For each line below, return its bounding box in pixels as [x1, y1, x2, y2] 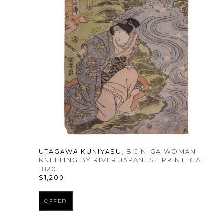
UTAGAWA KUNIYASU [39, 147, 122, 155]
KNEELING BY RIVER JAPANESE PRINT [39, 156, 185, 164]
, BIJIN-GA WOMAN [122, 147, 196, 155]
